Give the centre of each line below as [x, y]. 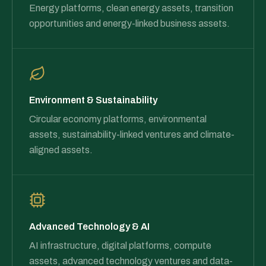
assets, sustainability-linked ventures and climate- [132, 134]
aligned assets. [61, 150]
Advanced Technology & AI [89, 227]
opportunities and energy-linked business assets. [129, 23]
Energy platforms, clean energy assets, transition [131, 8]
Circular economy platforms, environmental [118, 119]
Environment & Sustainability [93, 100]
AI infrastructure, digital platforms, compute [120, 246]
